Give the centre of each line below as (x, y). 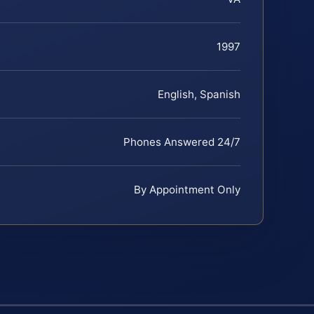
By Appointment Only (187, 189)
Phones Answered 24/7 (182, 142)
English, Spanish (199, 94)
